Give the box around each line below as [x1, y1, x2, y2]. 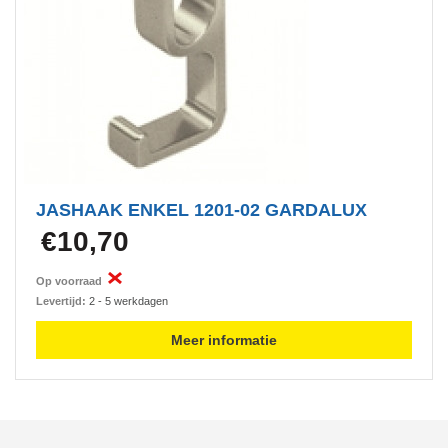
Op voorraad [36, 275, 108, 287]
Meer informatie [171, 332, 277, 348]
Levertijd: [36, 295, 86, 307]
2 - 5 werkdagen [86, 295, 168, 307]
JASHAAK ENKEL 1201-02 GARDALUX [36, 200, 367, 220]
